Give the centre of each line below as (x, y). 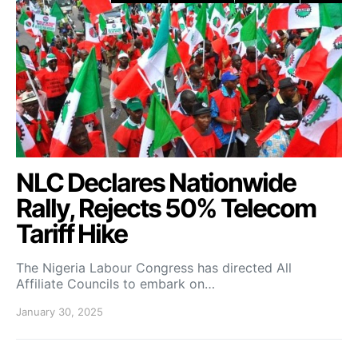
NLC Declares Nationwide (156, 183)
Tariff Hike (72, 234)
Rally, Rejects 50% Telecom (166, 208)
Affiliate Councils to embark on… (115, 284)
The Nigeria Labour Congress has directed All (154, 268)
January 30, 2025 (60, 312)
